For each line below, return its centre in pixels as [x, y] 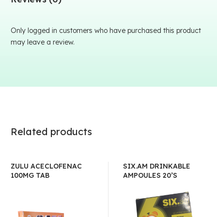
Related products [52, 132]
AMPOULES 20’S [150, 175]
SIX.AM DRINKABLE [157, 166]
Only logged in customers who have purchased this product [106, 31]
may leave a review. [43, 42]
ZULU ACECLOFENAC [46, 166]
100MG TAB [30, 175]
